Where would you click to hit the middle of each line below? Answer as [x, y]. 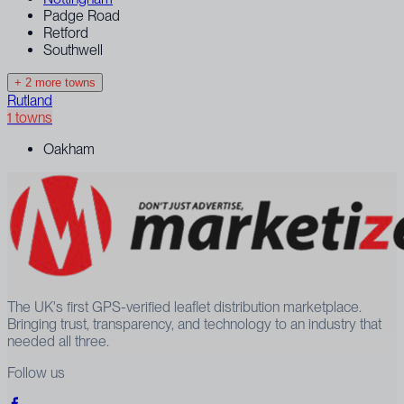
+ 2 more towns [55, 82]
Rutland [30, 100]
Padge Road [82, 15]
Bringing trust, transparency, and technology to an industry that [194, 324]
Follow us [36, 372]
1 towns [30, 117]
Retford [66, 32]
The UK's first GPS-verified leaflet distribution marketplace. [184, 307]
